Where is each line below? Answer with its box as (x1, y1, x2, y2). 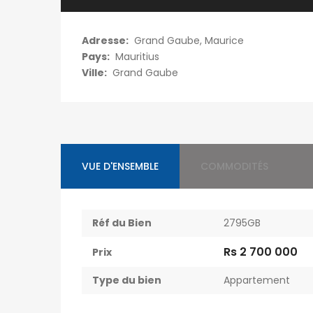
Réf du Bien (92, 215, 152, 230)
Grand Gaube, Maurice (134, 33, 244, 48)
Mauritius (115, 49, 159, 64)
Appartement (224, 272, 290, 287)
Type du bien (92, 272, 161, 287)
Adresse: (82, 33, 129, 48)
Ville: (82, 65, 107, 80)
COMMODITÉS (201, 159, 268, 173)
